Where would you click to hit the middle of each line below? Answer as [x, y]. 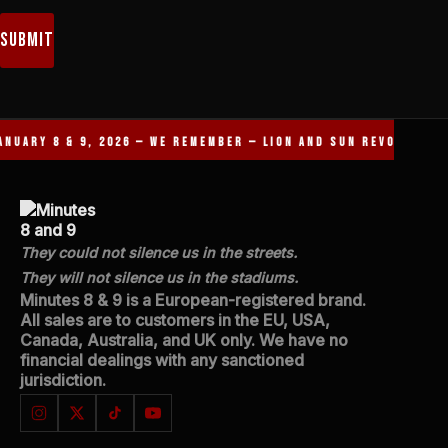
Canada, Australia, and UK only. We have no [183, 340]
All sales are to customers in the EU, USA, [174, 320]
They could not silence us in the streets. [158, 252]
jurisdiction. [62, 380]
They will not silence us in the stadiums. [158, 277]
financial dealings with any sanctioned [161, 360]
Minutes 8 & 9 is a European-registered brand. [192, 300]
